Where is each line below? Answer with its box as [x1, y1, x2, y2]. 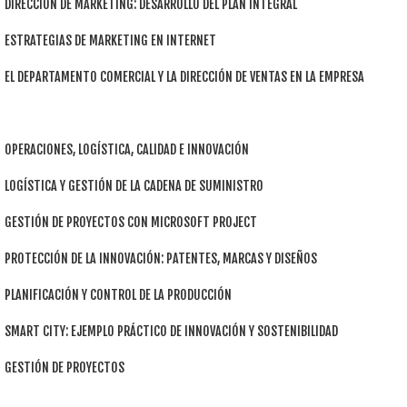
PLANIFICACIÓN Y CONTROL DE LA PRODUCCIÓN [5, 287, 232, 303]
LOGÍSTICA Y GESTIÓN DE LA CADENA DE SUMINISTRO [5, 178, 263, 194]
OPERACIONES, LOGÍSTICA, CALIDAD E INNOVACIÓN [5, 142, 249, 158]
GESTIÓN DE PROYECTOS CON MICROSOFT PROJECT [5, 214, 257, 231]
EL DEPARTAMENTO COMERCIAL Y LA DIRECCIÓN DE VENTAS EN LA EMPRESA [5, 69, 364, 85]
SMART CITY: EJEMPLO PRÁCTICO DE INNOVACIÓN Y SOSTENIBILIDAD [5, 323, 338, 340]
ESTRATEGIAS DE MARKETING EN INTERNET [5, 33, 216, 49]
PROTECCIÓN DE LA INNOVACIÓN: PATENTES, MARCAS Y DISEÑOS [5, 251, 317, 267]
